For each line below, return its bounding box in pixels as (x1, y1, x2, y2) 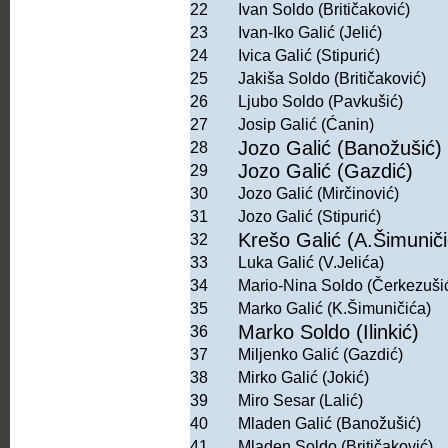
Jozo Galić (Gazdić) (238, 160, 413, 183)
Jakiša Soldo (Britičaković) (238, 70, 426, 88)
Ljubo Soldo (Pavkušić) (238, 93, 403, 111)
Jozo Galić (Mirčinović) (238, 185, 399, 203)
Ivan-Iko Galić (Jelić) (238, 24, 382, 42)
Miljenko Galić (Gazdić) (238, 346, 403, 364)
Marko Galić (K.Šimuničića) (238, 300, 431, 318)
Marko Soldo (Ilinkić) (238, 321, 419, 344)
